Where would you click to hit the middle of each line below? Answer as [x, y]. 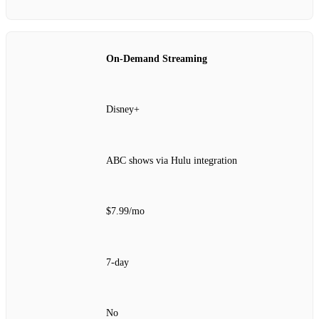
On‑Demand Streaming [157, 58]
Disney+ [123, 110]
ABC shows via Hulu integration [172, 160]
